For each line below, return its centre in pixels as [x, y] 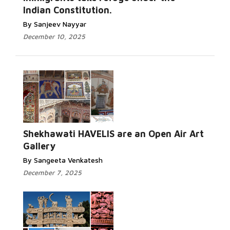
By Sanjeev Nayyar [55, 24]
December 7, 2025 [52, 172]
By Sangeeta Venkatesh [63, 160]
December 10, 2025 [54, 36]
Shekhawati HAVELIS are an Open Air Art [113, 134]
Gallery [39, 146]
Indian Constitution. [68, 10]
